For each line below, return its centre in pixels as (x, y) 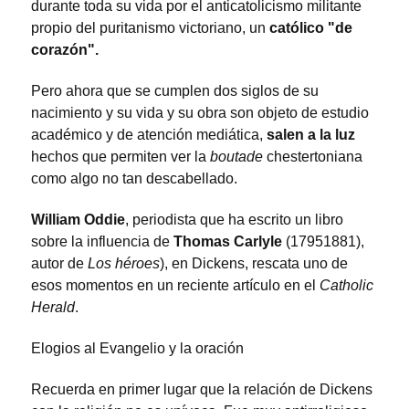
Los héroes (124, 264)
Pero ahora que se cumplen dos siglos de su (175, 91)
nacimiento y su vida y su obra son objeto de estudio (200, 113)
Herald (53, 308)
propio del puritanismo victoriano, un (150, 28)
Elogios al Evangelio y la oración (137, 348)
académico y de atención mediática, (149, 135)
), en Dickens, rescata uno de (254, 264)
